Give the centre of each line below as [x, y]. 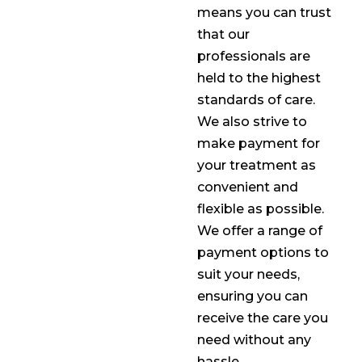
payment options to [263, 253]
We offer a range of [260, 231]
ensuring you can [253, 297]
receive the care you [263, 318]
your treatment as [257, 166]
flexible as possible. [261, 209]
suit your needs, [249, 275]
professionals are [254, 57]
